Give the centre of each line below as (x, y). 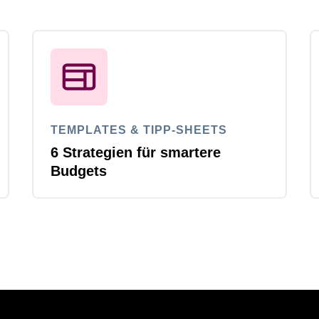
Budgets (78, 171)
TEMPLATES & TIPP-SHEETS (138, 130)
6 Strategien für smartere (135, 153)
